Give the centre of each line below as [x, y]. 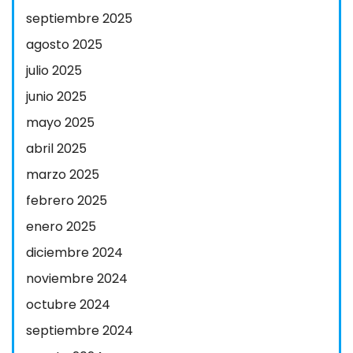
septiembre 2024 [80, 331]
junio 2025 [56, 97]
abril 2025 [56, 149]
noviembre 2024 [77, 279]
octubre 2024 [68, 305]
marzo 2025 [63, 175]
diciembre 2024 [74, 253]
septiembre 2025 [79, 19]
